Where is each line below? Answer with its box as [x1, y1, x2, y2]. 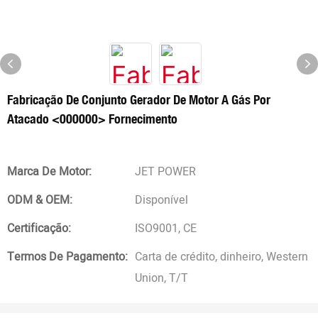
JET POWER [135, 163, 196, 180]
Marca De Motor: [7, 163, 92, 180]
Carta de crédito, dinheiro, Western [135, 248, 308, 265]
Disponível [135, 192, 188, 209]
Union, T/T [135, 270, 188, 287]
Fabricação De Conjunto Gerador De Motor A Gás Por [7, 92, 270, 107]
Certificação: [7, 220, 71, 237]
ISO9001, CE [135, 220, 197, 237]
